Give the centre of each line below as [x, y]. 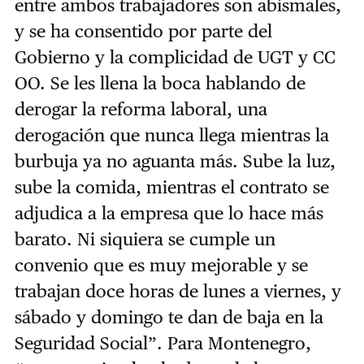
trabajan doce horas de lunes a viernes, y [178, 290]
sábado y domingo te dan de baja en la [169, 316]
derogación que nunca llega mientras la [171, 134]
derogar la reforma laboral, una [141, 108]
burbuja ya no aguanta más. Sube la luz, [175, 160]
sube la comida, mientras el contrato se [171, 186]
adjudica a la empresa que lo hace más [169, 212]
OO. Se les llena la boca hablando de [160, 82]
